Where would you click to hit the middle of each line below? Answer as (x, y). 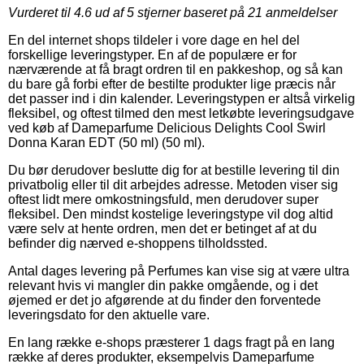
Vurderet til (41, 12)
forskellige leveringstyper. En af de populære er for (152, 54)
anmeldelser (300, 12)
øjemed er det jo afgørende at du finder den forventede (165, 300)
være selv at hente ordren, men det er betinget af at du (162, 228)
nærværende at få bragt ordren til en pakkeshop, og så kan (175, 69)
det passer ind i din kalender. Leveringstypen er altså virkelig (182, 98)
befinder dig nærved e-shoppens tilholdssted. (138, 243)
